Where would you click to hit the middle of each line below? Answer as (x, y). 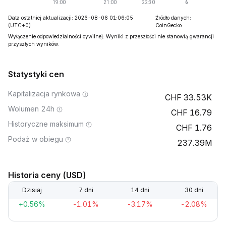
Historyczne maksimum (46, 124)
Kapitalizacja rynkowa (44, 94)
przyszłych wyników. (34, 44)
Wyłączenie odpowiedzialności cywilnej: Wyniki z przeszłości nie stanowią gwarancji (111, 36)
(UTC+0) (19, 25)
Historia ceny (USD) (47, 175)
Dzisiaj (32, 190)
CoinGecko (168, 25)
